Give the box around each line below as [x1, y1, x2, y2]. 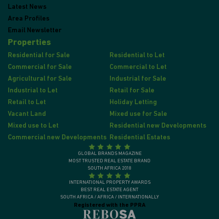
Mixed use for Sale [109, 110, 167, 118]
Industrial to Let [8, 87, 58, 95]
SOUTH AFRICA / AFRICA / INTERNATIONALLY [60, 195, 159, 200]
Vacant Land [8, 110, 46, 118]
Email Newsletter [8, 27, 62, 35]
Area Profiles [8, 15, 49, 23]
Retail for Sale [109, 87, 154, 95]
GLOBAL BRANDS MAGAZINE [77, 151, 142, 157]
